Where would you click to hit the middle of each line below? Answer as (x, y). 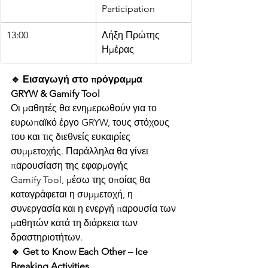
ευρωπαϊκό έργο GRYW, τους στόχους (91, 122)
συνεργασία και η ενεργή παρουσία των (95, 208)
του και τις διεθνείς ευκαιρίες (72, 137)
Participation (128, 9)
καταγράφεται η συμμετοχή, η (73, 194)
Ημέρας (118, 49)
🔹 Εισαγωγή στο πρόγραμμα (78, 79)
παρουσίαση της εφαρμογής (71, 165)
